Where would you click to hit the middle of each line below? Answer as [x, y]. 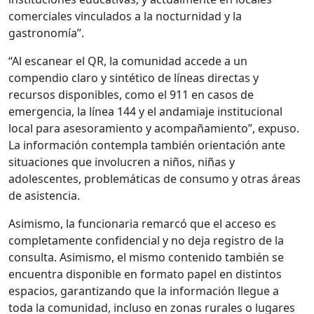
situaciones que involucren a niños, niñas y [122, 162]
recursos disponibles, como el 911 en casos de [131, 95]
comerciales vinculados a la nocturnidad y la [125, 16]
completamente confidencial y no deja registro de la [146, 241]
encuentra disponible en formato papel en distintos [145, 274]
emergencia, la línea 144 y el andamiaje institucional [145, 112]
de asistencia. [44, 196]
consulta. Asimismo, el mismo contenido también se [146, 258]
